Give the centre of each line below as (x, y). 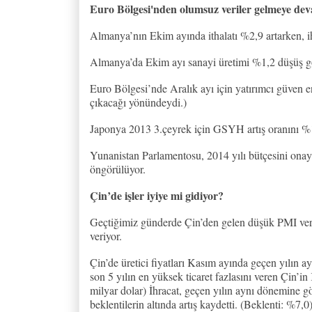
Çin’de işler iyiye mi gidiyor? (157, 195)
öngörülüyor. (118, 169)
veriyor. (106, 235)
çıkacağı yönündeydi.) (138, 102)
